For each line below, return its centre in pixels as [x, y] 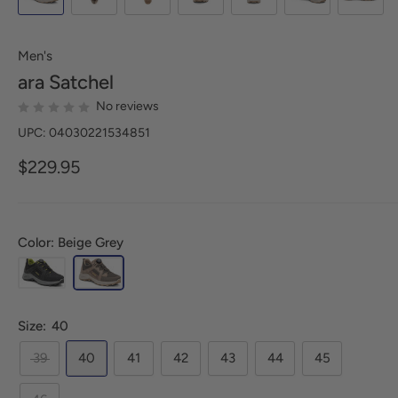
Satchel [79, 82]
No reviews [127, 106]
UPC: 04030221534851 [84, 133]
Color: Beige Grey [71, 243]
